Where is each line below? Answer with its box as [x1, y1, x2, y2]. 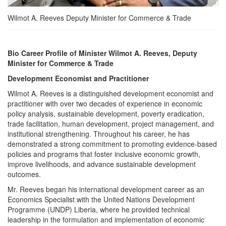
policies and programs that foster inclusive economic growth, [8, 149, 200, 159]
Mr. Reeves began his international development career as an [8, 184, 204, 195]
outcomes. [8, 169, 41, 180]
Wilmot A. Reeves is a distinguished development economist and [8, 88, 213, 99]
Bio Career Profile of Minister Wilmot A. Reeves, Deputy [8, 48, 197, 59]
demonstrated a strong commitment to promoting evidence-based [8, 139, 217, 149]
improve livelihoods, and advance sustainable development [8, 159, 196, 169]
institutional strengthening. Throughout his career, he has [8, 129, 190, 139]
